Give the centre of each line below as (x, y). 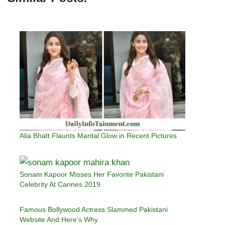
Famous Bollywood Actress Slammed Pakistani (94, 209)
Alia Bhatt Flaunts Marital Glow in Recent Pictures (98, 136)
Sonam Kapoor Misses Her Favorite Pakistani (92, 174)
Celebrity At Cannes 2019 (60, 184)
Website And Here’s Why (59, 219)
